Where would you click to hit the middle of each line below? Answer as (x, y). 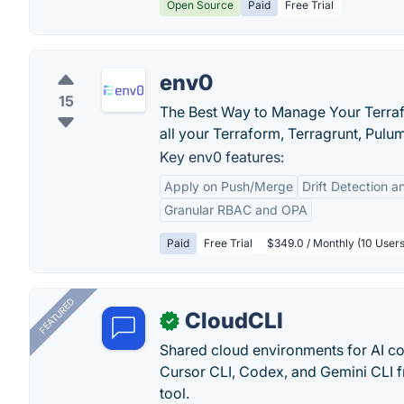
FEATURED (56, 316)
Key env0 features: (222, 157)
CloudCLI (234, 321)
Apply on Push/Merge (229, 186)
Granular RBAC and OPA (236, 210)
